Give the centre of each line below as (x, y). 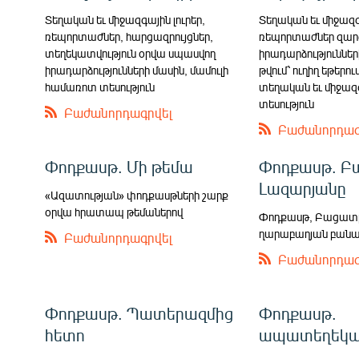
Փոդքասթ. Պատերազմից (139, 313)
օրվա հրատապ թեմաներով (114, 212)
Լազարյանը (303, 188)
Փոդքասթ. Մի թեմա (119, 167)
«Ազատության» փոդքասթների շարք (137, 196)
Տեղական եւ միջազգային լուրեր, (125, 20)
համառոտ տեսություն (100, 87)
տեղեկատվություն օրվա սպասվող (130, 54)
